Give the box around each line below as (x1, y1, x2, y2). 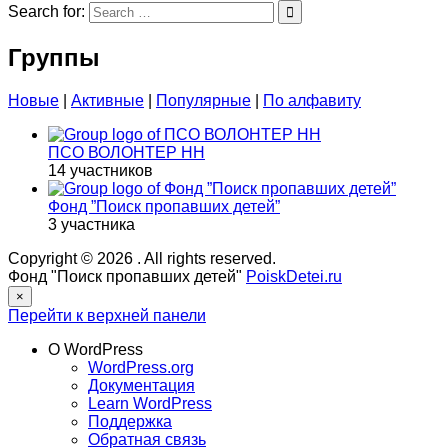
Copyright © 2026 (8, 250, 137, 268)
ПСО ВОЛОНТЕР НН (48, 144, 205, 162)
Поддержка (88, 413, 172, 431)
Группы (8, 44, 100, 72)
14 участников (48, 162, 153, 180)
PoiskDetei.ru (246, 268, 342, 286)
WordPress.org (88, 359, 194, 377)
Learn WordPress (88, 395, 212, 413)
